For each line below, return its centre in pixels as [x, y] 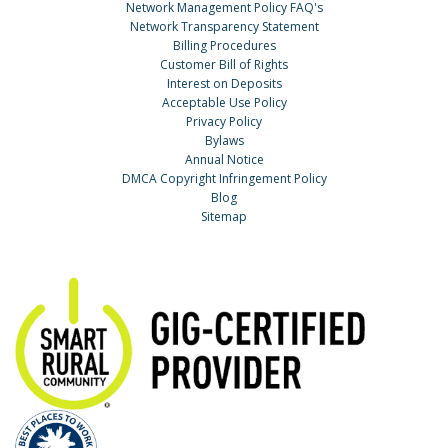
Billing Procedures [224, 46]
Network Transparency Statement [224, 27]
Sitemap [224, 217]
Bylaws [224, 141]
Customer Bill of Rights [224, 65]
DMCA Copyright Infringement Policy [224, 179]
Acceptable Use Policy [224, 103]
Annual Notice [224, 160]
